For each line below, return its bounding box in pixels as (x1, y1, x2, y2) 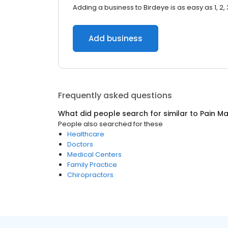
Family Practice (67, 160, 117, 169)
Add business (89, 33, 142, 44)
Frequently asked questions (58, 90, 172, 101)
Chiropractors (67, 170, 113, 180)
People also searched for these (58, 119, 163, 129)
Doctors (67, 139, 93, 149)
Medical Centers (67, 150, 122, 159)
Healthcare (67, 129, 104, 139)
